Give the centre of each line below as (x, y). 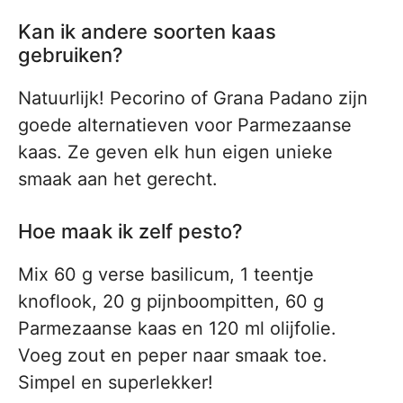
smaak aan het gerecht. (118, 179)
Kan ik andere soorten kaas (147, 31)
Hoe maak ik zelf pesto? (130, 231)
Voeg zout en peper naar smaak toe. (173, 355)
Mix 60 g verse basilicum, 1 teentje (166, 274)
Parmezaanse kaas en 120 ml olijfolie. (177, 328)
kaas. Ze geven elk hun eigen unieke (175, 152)
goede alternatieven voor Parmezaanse (185, 125)
